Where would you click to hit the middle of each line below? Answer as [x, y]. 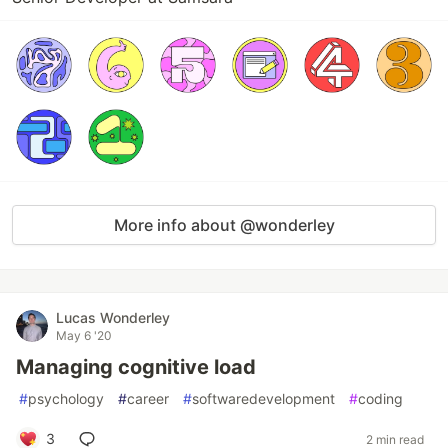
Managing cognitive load [136, 367]
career [148, 398]
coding [380, 398]
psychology [66, 398]
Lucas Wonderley [113, 317]
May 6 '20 [84, 335]
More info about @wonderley [224, 225]
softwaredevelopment [263, 398]
